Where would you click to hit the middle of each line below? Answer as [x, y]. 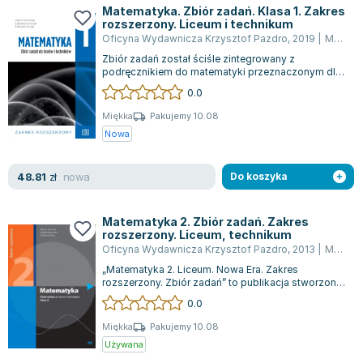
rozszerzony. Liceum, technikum [197, 235]
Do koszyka [259, 176]
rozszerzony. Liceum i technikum [198, 24]
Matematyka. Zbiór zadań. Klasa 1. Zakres [224, 11]
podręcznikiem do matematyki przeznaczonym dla [222, 72]
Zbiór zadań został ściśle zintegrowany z [199, 59]
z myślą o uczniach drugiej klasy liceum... [199, 296]
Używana [124, 344]
